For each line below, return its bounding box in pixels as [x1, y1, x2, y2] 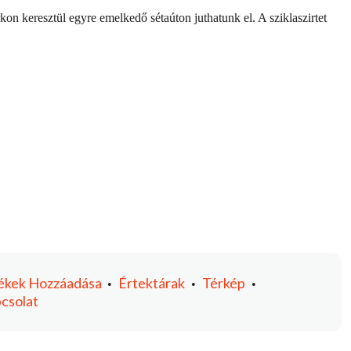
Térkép [202, 274, 246, 292]
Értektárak [118, 274, 186, 292]
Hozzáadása [28, 274, 103, 292]
